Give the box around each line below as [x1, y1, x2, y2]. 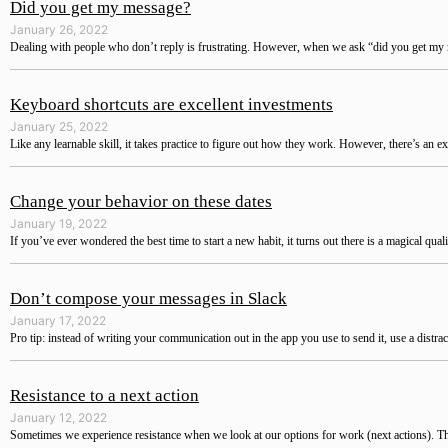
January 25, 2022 [10, 119, 108, 135]
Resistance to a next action [10, 386, 199, 406]
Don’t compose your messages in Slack [10, 289, 287, 309]
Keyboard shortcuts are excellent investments [10, 95, 333, 115]
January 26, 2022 [10, 22, 108, 38]
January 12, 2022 [10, 410, 107, 426]
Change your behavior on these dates [10, 192, 272, 212]
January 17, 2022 [10, 313, 106, 329]
